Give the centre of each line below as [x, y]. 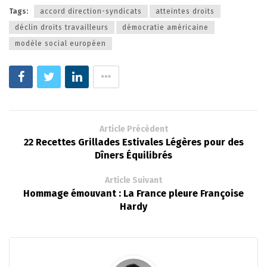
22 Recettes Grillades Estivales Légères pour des [133, 142]
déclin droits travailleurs [62, 27]
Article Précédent [133, 129]
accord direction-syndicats [91, 11]
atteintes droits [185, 11]
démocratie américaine [165, 27]
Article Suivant [133, 180]
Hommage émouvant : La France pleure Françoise [133, 193]
